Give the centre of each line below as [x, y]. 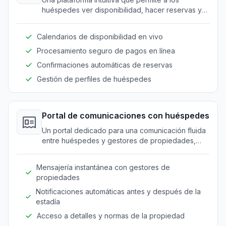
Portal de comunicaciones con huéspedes [126, 115]
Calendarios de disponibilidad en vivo [100, 36]
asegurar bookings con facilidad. [97, 20]
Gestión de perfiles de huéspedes [94, 79]
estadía [48, 201]
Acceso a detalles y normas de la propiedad [111, 215]
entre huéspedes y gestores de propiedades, [119, 140]
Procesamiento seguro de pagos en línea [106, 50]
